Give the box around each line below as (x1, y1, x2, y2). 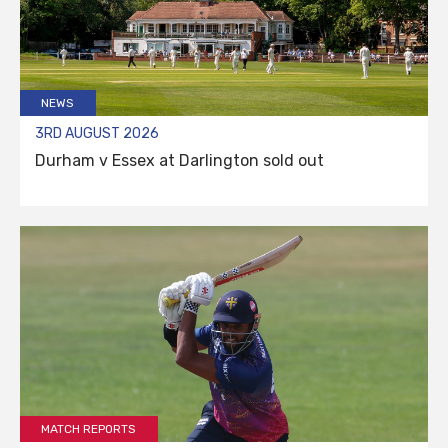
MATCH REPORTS (41, 422, 137, 437)
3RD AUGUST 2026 (35, 125, 159, 143)
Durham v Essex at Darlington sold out (35, 151, 324, 171)
